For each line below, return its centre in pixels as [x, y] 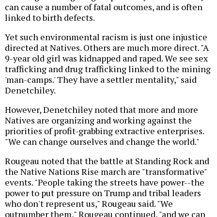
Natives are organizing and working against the [98, 120]
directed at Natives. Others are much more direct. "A [107, 47]
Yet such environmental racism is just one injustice [106, 37]
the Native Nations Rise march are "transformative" [106, 171]
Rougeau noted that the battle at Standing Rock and [107, 161]
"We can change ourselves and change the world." [102, 141]
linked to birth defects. [50, 17]
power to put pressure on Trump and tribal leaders [103, 193]
